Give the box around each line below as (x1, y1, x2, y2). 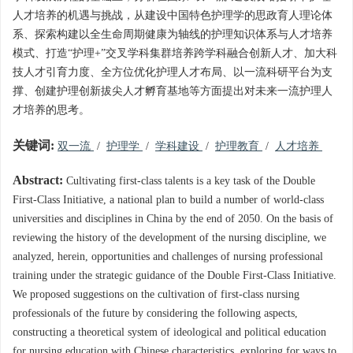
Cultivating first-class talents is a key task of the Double (63, 175, 315, 188)
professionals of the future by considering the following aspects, (13, 307, 298, 320)
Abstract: (13, 173, 63, 188)
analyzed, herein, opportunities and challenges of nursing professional (13, 251, 323, 263)
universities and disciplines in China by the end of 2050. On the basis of (13, 213, 333, 225)
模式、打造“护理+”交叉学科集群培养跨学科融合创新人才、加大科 (13, 47, 337, 60)
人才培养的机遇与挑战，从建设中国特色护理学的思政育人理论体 (13, 9, 333, 22)
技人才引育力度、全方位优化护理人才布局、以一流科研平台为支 (13, 66, 333, 79)
